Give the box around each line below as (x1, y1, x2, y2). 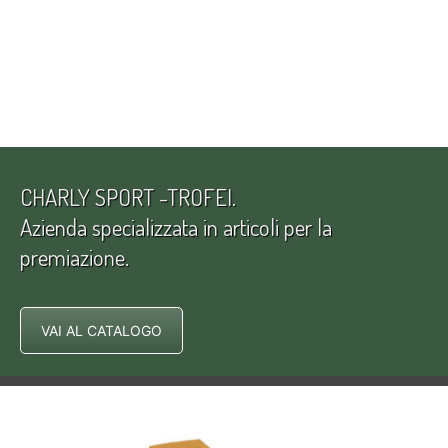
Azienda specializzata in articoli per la (20, 211, 332, 241)
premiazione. (20, 241, 129, 271)
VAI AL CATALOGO (41, 321, 162, 339)
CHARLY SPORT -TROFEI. (20, 181, 236, 211)
